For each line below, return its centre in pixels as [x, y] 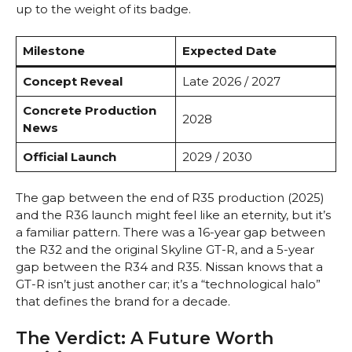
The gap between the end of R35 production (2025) [170, 198]
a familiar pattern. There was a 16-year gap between [170, 233]
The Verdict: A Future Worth [145, 338]
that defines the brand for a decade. [123, 302]
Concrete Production [89, 110]
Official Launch [69, 156]
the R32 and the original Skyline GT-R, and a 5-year [165, 250]
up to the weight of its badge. [103, 9]
